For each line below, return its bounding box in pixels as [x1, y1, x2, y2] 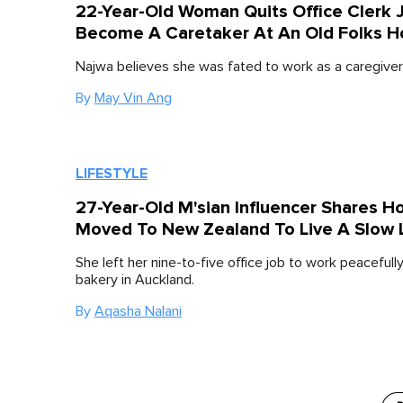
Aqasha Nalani [94, 303, 182, 318]
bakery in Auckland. [76, 272, 194, 287]
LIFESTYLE [76, 164, 148, 183]
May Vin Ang [94, 91, 172, 106]
